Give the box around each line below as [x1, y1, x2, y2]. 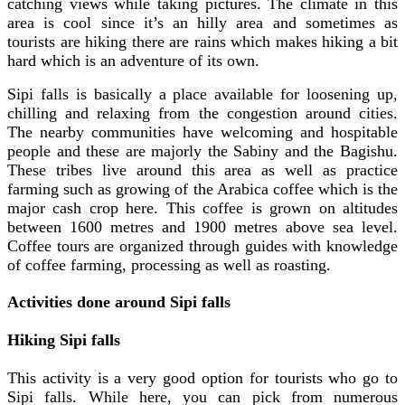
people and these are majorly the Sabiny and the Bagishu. [7, 142, 398, 161]
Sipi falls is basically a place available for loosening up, [7, 85, 398, 104]
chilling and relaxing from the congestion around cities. [7, 104, 398, 123]
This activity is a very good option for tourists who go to [7, 369, 398, 388]
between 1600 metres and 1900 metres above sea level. [7, 218, 398, 237]
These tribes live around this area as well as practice [7, 161, 398, 180]
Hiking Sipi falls [7, 331, 120, 350]
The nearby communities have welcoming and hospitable [7, 123, 398, 142]
